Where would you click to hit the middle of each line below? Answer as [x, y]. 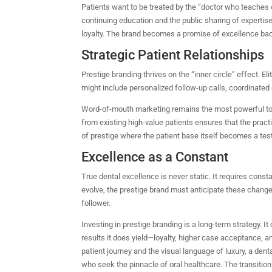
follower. [96, 203]
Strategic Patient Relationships [173, 55]
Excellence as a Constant [155, 157]
